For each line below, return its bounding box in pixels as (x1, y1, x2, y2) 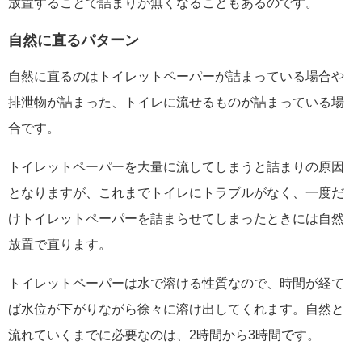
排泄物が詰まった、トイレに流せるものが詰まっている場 (8, 95, 344, 110)
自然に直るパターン (8, 32, 139, 49)
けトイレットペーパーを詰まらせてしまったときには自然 (8, 212, 344, 226)
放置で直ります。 (8, 238, 112, 252)
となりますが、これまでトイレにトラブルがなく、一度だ (8, 186, 344, 200)
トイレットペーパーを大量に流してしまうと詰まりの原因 (8, 160, 344, 175)
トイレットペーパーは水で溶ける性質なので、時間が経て (8, 276, 344, 291)
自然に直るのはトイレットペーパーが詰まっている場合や (8, 69, 344, 84)
